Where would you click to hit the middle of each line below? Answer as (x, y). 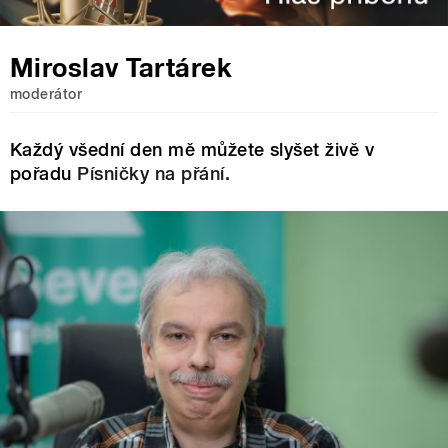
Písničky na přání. (154, 173)
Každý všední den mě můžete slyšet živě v (192, 149)
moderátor (46, 94)
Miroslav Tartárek (121, 68)
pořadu (44, 173)
